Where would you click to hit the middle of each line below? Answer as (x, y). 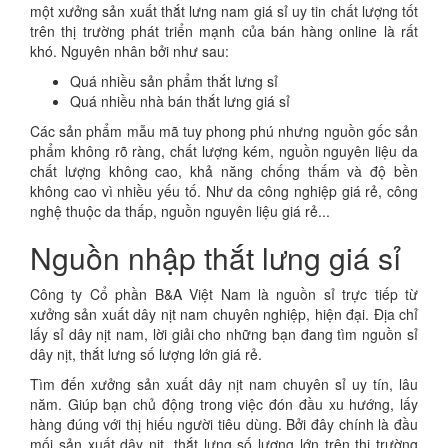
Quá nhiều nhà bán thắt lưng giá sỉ (180, 100)
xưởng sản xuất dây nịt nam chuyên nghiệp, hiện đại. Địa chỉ (224, 313)
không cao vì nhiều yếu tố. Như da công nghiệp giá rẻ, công (224, 190)
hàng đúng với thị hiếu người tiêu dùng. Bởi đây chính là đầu (224, 423)
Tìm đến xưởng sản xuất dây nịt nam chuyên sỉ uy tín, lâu (224, 383)
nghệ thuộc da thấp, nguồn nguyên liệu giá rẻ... (180, 210)
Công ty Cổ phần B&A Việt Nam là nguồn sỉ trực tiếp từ (224, 293)
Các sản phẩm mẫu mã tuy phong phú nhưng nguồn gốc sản (224, 130)
